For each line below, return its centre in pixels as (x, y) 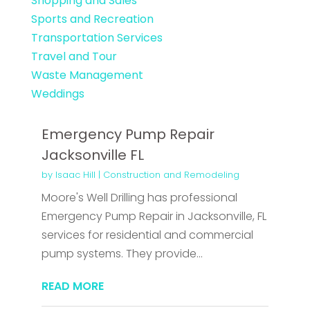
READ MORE (72, 286)
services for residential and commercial (147, 235)
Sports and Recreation (92, 19)
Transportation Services (97, 38)
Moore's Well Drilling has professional (139, 198)
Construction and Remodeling (171, 175)
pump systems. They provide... (122, 254)
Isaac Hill (75, 175)
